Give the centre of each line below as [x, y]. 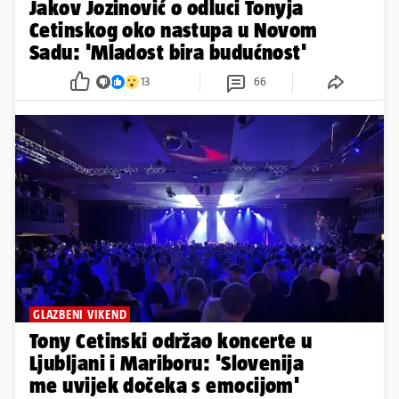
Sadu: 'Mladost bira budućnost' [168, 53]
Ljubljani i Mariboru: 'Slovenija [167, 363]
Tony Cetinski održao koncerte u [171, 341]
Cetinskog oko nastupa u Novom [174, 30]
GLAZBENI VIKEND [80, 315]
